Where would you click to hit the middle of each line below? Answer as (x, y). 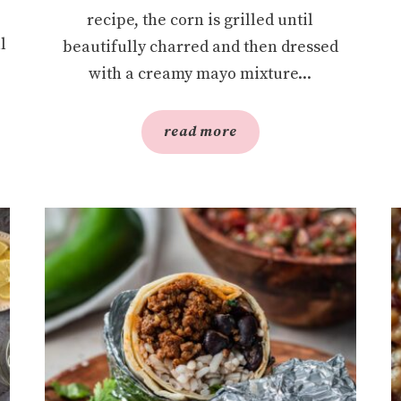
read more (200, 132)
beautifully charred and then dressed (200, 47)
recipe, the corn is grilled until (200, 21)
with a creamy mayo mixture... (200, 74)
